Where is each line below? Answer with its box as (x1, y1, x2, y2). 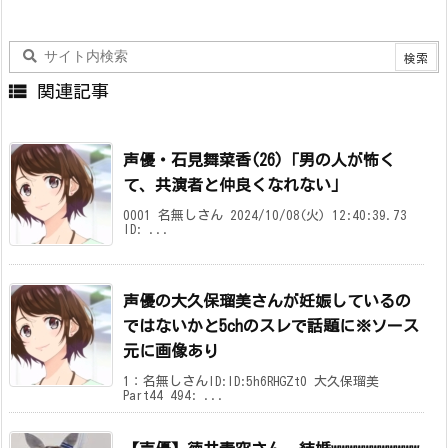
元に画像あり (123, 343, 219, 360)
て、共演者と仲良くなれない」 (123, 177, 347, 194)
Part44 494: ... (123, 389, 225, 403)
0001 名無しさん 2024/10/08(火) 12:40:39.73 (123, 209, 407, 223)
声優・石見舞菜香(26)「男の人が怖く (123, 152, 395, 169)
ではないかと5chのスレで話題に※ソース (123, 318, 419, 335)
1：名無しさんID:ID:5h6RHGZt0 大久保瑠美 (123, 375, 379, 389)
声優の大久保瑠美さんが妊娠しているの (123, 293, 411, 310)
